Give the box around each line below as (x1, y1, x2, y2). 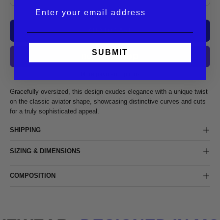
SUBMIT (92, 48, 128, 56)
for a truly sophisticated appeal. (10, 107, 99, 115)
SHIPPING (10, 126, 41, 134)
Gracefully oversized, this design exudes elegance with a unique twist (10, 87, 208, 95)
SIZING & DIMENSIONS (10, 147, 81, 155)
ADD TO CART (88, 27, 132, 34)
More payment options (80, 70, 140, 78)
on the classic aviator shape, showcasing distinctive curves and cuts (10, 97, 206, 105)
